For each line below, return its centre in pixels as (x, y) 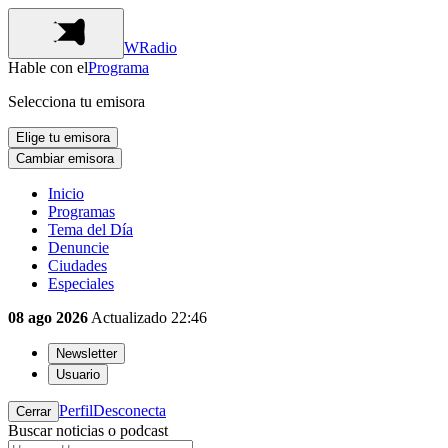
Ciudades (77, 265)
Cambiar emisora (65, 158)
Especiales (81, 283)
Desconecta (129, 410)
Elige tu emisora (63, 137)
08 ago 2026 (48, 317)
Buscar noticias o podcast (88, 430)
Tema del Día (90, 229)
